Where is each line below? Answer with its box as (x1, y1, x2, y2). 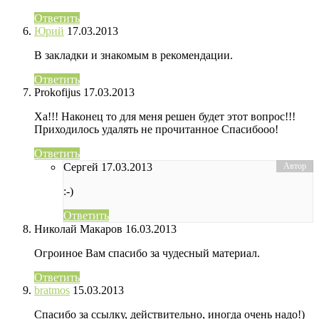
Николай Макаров (34, 223, 122, 236)
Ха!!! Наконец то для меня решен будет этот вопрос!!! (34, 110, 296, 123)
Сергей (63, 161, 98, 174)
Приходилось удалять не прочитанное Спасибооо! (34, 123, 278, 136)
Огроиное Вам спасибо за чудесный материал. (34, 247, 260, 260)
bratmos (34, 284, 70, 297)
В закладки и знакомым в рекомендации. (34, 49, 233, 62)
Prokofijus (34, 86, 80, 99)
